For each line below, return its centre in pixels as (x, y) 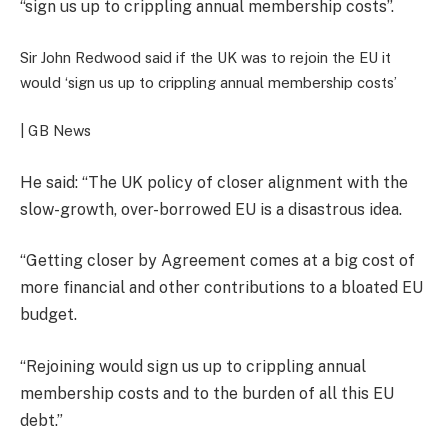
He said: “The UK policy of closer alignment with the (214, 182)
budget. (48, 315)
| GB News (55, 131)
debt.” (41, 420)
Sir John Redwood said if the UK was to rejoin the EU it (205, 57)
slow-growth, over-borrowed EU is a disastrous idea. (211, 209)
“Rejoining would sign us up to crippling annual (193, 366)
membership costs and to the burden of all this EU (207, 393)
